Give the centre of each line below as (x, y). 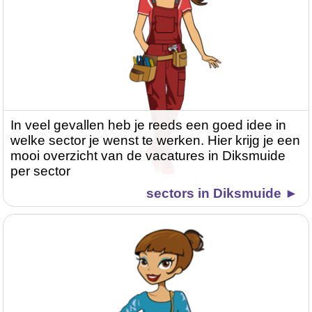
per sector (41, 171)
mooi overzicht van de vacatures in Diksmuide (148, 156)
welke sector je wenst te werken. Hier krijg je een (156, 141)
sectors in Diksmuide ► (222, 194)
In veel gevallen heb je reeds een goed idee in (149, 125)
